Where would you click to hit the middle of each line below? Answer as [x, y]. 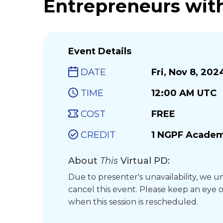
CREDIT [98, 135]
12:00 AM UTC [184, 93]
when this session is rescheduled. [133, 202]
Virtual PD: [145, 161]
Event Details [100, 51]
